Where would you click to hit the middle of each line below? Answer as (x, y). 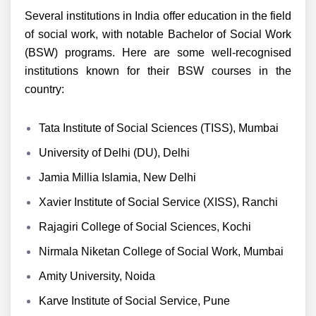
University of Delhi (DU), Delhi (114, 153)
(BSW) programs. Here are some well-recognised (158, 53)
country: (44, 89)
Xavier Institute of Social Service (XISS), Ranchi (158, 202)
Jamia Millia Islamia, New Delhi (117, 177)
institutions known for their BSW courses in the (158, 71)
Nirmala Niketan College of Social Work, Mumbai (161, 251)
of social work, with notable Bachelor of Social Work (158, 34)
